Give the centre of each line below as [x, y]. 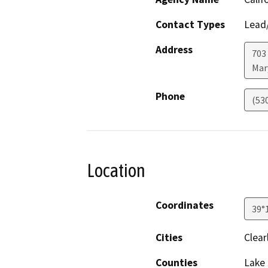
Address [174, 49]
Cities [169, 238]
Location [116, 170]
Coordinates [185, 205]
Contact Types [190, 24]
